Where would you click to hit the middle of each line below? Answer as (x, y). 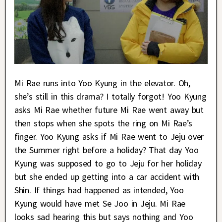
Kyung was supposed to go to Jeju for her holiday (108, 163)
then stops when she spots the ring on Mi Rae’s (104, 123)
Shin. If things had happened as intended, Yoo (99, 190)
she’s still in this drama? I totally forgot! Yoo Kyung (111, 96)
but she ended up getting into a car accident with (107, 177)
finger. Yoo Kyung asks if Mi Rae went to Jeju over (109, 137)
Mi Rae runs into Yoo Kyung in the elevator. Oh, (102, 83)
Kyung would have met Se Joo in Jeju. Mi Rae (100, 203)
